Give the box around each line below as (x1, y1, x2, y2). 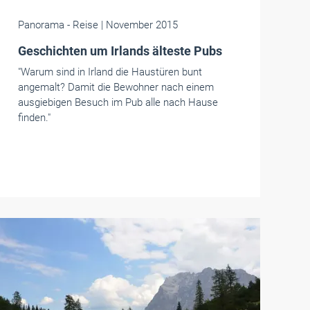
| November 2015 (100, 19, 178, 31)
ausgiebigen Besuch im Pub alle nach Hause (17, 96, 218, 109)
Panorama (17, 19, 64, 31)
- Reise (64, 19, 101, 31)
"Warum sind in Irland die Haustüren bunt (17, 66, 202, 78)
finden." (17, 111, 51, 124)
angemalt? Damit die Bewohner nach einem (17, 81, 214, 93)
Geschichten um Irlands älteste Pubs (17, 44, 222, 58)
